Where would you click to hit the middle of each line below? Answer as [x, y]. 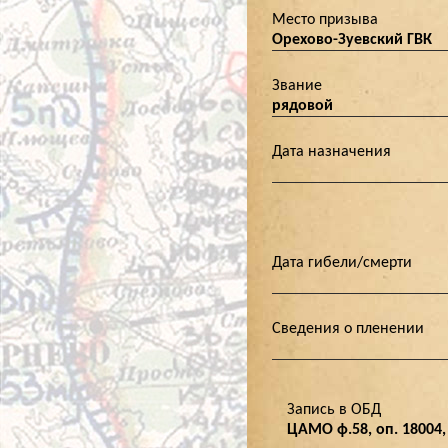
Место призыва [325, 20]
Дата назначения [331, 152]
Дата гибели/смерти [342, 263]
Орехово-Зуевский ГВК [352, 40]
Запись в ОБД [334, 410]
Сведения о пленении [348, 329]
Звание [297, 86]
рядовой [302, 106]
